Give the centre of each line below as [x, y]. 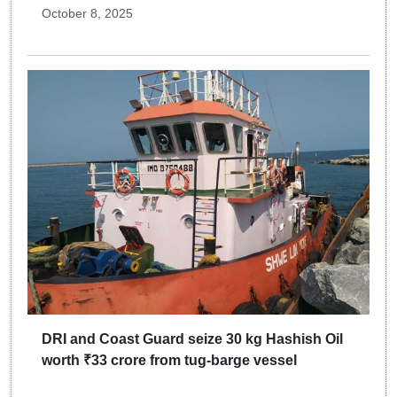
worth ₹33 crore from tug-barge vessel [169, 360]
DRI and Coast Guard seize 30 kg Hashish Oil [192, 339]
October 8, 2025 [87, 14]
